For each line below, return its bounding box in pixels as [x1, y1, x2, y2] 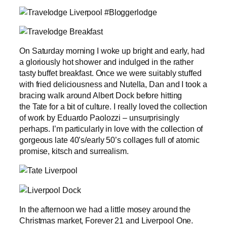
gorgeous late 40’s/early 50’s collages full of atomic [19, 135, 200, 145]
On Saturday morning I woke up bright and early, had [19, 46, 205, 56]
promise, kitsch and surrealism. [19, 146, 129, 156]
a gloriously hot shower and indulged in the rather [19, 57, 194, 67]
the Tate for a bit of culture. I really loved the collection [19, 102, 207, 111]
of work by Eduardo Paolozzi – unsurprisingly [19, 113, 179, 123]
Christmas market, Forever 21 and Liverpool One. [19, 215, 194, 225]
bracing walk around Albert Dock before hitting [19, 91, 182, 100]
